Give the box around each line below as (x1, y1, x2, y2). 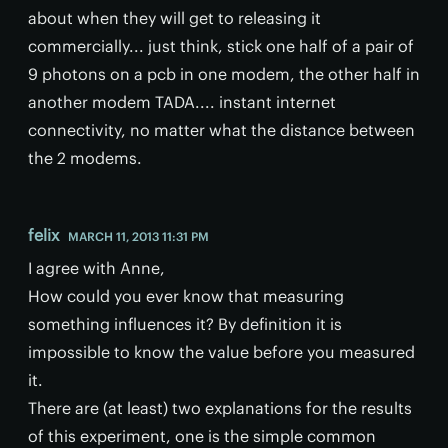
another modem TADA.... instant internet (28, 92, 336, 113)
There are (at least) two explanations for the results (28, 398, 412, 419)
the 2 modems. (28, 148, 142, 169)
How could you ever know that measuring (28, 286, 344, 307)
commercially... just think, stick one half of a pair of (28, 36, 414, 57)
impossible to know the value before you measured (28, 342, 415, 363)
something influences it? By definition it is (28, 314, 342, 335)
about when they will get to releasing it (28, 8, 321, 29)
